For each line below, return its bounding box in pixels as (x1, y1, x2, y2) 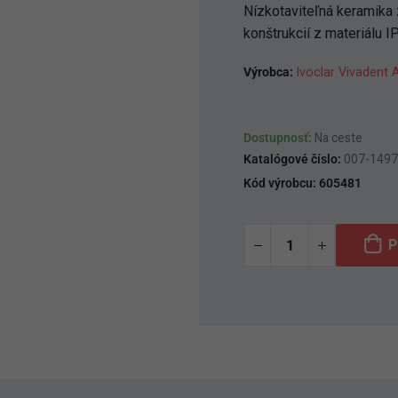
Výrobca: (243, 65, 296, 80)
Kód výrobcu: (243, 176, 319, 190)
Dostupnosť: (243, 131, 314, 145)
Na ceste (314, 131, 362, 145)
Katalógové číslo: (243, 152, 344, 166)
